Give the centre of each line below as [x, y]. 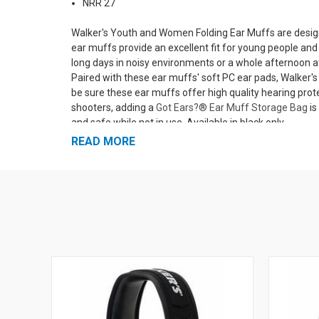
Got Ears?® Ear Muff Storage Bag [232, 107]
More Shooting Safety [132, 179]
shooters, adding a [114, 107]
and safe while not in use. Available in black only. [178, 122]
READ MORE [103, 141]
